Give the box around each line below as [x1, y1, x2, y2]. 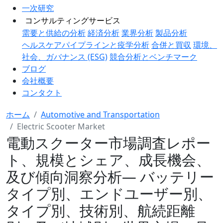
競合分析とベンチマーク [110, 51, 197, 62]
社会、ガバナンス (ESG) [22, 51, 108, 62]
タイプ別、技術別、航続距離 [6, 201, 195, 220]
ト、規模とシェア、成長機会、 [6, 150, 211, 169]
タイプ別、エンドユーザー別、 [6, 184, 212, 203]
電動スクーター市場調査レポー [6, 133, 211, 152]
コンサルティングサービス [25, 15, 120, 26]
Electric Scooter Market [17, 121, 105, 132]
